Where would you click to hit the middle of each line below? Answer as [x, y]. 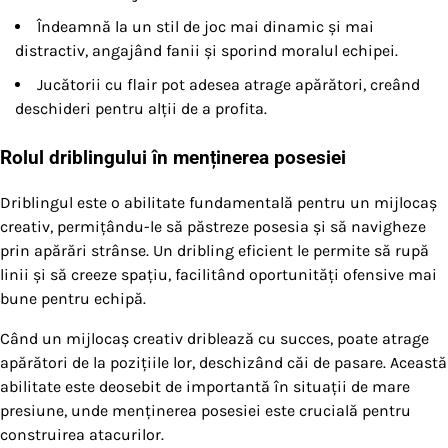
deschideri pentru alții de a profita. [141, 108]
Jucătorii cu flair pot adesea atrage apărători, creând [228, 84]
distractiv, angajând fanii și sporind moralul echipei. [206, 50]
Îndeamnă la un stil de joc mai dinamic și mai [205, 26]
